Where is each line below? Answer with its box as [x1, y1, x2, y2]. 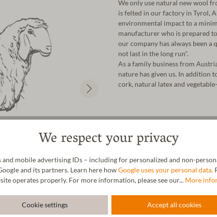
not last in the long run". [118, 49, 188, 58]
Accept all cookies [147, 201, 201, 209]
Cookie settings [22, 201, 68, 209]
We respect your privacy [38, 128, 179, 151]
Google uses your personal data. [118, 166, 213, 174]
